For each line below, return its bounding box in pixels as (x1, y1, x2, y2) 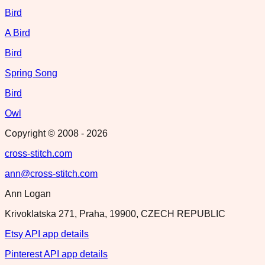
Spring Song (5, 67, 57, 78)
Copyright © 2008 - (5, 128, 86, 138)
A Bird (5, 27, 30, 38)
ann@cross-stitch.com (5, 168, 98, 179)
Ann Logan (5, 188, 51, 199)
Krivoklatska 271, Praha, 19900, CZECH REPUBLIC (5, 208, 225, 219)
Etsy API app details (5, 228, 89, 239)
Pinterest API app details (5, 248, 108, 259)
